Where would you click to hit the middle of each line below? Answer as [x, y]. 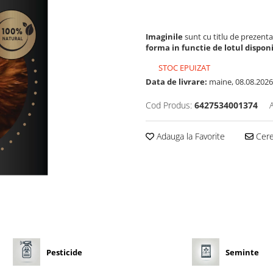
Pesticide [64, 252]
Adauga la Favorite [190, 136]
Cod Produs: [169, 105]
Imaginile [165, 37]
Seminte [243, 252]
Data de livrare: [176, 82]
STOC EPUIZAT [183, 68]
